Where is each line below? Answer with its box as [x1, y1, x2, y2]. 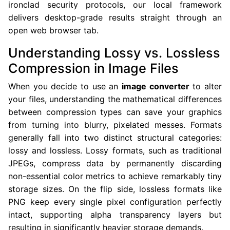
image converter [122, 81, 189, 91]
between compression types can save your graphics [8, 107, 222, 117]
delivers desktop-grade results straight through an [8, 12, 222, 23]
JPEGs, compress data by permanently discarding [8, 158, 222, 168]
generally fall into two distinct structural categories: [8, 132, 222, 143]
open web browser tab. [8, 25, 99, 35]
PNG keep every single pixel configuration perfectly [8, 197, 222, 207]
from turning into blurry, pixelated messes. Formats [8, 120, 222, 130]
